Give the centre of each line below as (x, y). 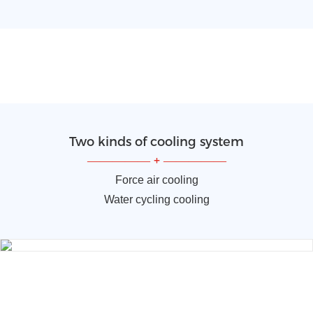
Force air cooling (156, 180)
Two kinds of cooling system (156, 142)
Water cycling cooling (156, 200)
